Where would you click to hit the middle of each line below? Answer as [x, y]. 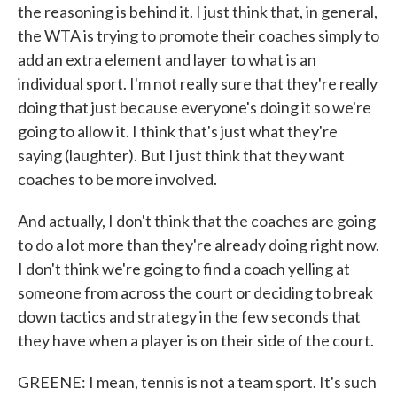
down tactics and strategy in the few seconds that [189, 316]
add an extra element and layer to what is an [167, 59]
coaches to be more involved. [117, 179]
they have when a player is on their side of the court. [196, 340]
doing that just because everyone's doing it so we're [195, 107]
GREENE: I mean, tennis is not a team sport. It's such [197, 382]
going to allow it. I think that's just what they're [178, 131]
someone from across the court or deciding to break [195, 292]
